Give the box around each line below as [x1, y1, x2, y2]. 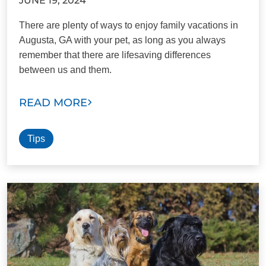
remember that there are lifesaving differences [19, 49, 211, 60]
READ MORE [19, 96, 87, 109]
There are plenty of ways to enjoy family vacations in [19, 20, 238, 30]
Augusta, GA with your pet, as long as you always [19, 34, 226, 45]
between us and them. [19, 64, 112, 75]
